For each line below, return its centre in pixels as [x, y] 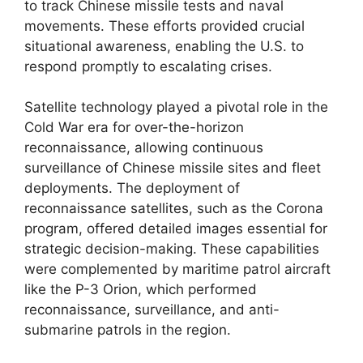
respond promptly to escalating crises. [148, 66]
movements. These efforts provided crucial [164, 26]
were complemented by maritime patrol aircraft [177, 269]
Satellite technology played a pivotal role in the [176, 107]
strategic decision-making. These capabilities [172, 249]
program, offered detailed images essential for [176, 228]
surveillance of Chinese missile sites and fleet [173, 168]
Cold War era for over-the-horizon [134, 127]
